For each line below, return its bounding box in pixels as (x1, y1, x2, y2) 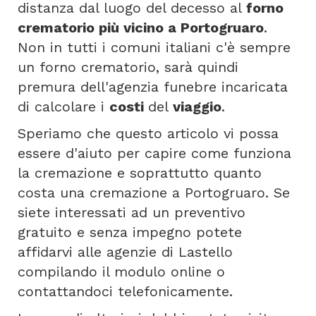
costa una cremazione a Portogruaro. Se (18, 184, 290, 201)
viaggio (173, 98, 221, 115)
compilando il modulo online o (18, 263, 225, 280)
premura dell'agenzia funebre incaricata (18, 78, 288, 95)
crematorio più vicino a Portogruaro (18, 19, 264, 36)
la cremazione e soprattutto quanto (18, 164, 262, 181)
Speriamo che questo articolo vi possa (18, 125, 279, 142)
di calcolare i (18, 98, 109, 115)
